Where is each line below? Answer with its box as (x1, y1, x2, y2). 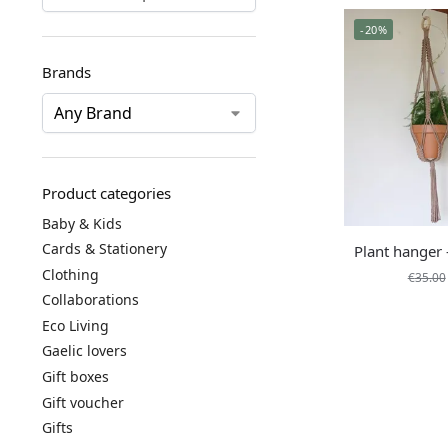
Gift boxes (41, 367, 109, 387)
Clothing (41, 264, 99, 284)
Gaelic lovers (41, 341, 127, 361)
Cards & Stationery (41, 239, 167, 259)
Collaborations (41, 290, 139, 310)
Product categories (41, 182, 171, 203)
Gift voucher (41, 392, 124, 412)
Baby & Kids (41, 213, 122, 233)
